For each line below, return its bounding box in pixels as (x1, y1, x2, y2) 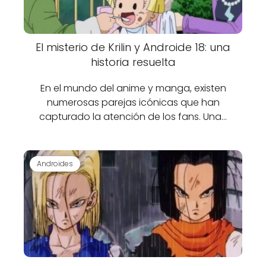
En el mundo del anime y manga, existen (40, 81, 226, 95)
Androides (37, 158, 73, 169)
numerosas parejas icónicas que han (46, 96, 220, 109)
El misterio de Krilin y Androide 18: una (36, 40, 230, 55)
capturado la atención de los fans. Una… (39, 110, 227, 123)
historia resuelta (90, 55, 176, 69)
